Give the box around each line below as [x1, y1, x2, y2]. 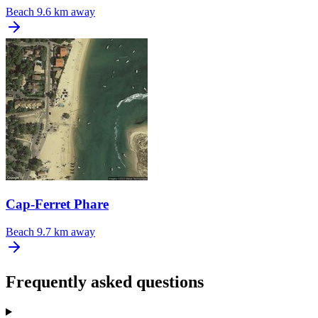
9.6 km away [37, 6, 95, 18]
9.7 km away [37, 225, 95, 238]
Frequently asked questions [6, 272, 204, 291]
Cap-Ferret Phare [6, 197, 109, 212]
